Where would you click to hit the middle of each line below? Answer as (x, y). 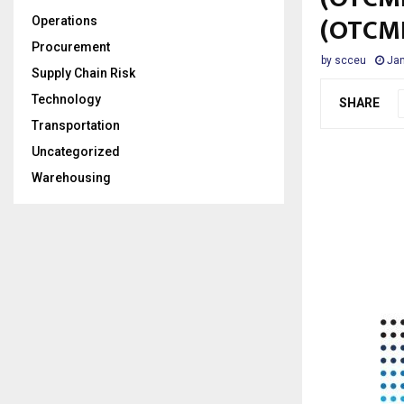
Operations (64, 21)
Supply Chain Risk (83, 73)
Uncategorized (76, 151)
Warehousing (71, 178)
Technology (66, 99)
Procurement (71, 47)
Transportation (76, 125)
